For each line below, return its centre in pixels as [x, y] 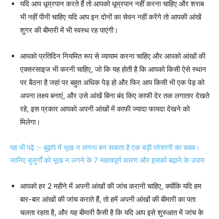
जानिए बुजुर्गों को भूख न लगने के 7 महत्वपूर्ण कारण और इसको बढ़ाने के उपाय [107, 160]
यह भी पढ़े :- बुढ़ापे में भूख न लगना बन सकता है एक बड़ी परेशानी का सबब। [105, 147]
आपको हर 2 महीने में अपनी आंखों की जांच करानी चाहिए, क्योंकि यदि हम [111, 186]
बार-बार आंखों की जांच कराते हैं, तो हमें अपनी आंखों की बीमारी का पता [108, 199]
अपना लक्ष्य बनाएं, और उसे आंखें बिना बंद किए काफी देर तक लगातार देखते [115, 95]
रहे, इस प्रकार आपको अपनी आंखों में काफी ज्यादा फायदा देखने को [105, 109]
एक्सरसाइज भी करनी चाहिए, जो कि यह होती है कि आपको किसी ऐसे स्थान [113, 69]
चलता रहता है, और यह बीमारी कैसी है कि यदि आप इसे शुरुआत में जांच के [112, 212]
